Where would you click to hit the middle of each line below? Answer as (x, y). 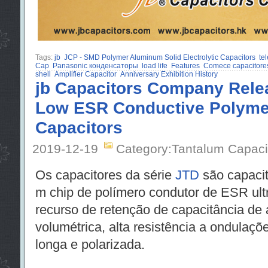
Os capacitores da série (105, 175)
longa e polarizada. (90, 244)
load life (154, 66)
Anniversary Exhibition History (169, 74)
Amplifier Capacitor (85, 74)
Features (185, 66)
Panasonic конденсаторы (95, 66)
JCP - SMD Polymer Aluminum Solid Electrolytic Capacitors (159, 57)
